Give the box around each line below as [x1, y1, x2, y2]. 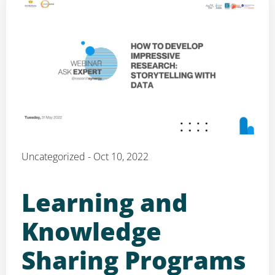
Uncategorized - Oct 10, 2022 [21, 149, 149, 163]
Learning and [21, 185, 188, 219]
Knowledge [21, 214, 161, 248]
